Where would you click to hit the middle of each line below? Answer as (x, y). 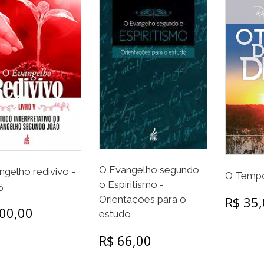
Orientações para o (142, 199)
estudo (115, 214)
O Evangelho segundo (149, 170)
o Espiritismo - (131, 185)
